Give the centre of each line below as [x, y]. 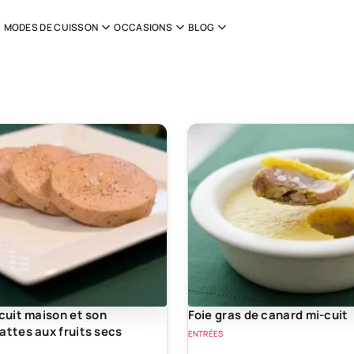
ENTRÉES [205, 333]
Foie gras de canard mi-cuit [268, 314]
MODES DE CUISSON [51, 27]
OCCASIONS [143, 27]
